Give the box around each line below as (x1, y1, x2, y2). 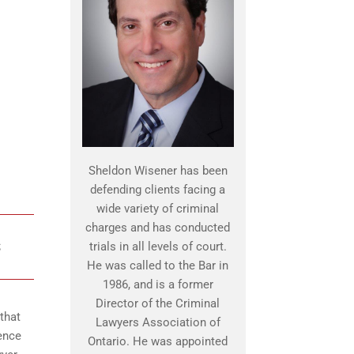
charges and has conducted (85, 220, 230, 235)
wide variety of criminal (96, 201, 219, 217)
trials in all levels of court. (88, 239, 227, 254)
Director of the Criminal (96, 296, 220, 311)
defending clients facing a (90, 183, 225, 198)
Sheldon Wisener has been (88, 164, 228, 179)
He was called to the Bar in (87, 258, 228, 273)
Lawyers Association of (95, 315, 220, 330)
